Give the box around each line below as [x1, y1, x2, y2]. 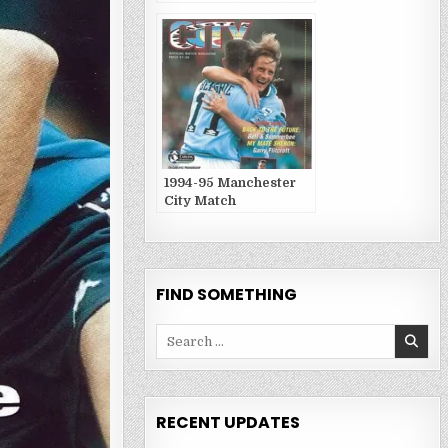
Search [154, 325, 200, 340]
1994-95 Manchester [163, 175, 296, 190]
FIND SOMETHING [155, 283, 297, 306]
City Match [163, 193, 236, 208]
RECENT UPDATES [155, 411, 300, 434]
